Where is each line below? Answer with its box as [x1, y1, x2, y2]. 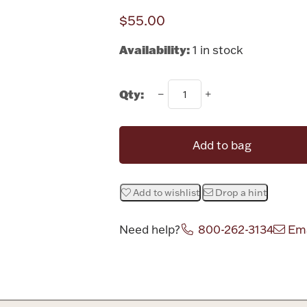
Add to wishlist [133, 186, 200, 199]
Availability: [119, 42, 191, 58]
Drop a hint [215, 186, 267, 199]
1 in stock [193, 42, 244, 58]
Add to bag [193, 138, 252, 153]
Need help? [119, 222, 181, 237]
